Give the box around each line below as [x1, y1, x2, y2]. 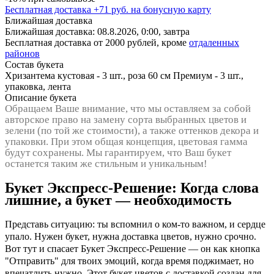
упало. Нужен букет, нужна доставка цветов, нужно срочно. [5, 231, 256, 242]
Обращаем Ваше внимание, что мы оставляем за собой [5, 102, 251, 114]
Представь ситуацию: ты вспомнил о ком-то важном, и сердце [5, 218, 265, 229]
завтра [163, 26, 190, 37]
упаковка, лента [5, 81, 71, 92]
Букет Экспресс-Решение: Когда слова [5, 179, 259, 196]
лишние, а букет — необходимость [5, 191, 232, 208]
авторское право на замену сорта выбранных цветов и [5, 113, 246, 125]
